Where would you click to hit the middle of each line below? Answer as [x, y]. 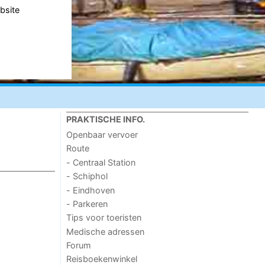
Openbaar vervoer [102, 135]
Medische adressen [106, 231]
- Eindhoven [91, 190]
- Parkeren [87, 203]
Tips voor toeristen [104, 218]
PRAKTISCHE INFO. [106, 119]
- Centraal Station [101, 162]
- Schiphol [87, 176]
